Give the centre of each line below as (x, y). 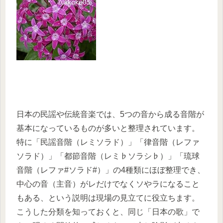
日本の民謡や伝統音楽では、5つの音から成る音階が (110, 114)
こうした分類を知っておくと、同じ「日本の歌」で (108, 212)
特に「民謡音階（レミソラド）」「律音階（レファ (108, 142)
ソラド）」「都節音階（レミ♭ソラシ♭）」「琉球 (108, 156)
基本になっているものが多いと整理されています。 (108, 128)
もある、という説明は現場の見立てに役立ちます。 (108, 198)
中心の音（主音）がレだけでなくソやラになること (108, 184)
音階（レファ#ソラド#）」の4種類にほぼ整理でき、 (111, 170)
